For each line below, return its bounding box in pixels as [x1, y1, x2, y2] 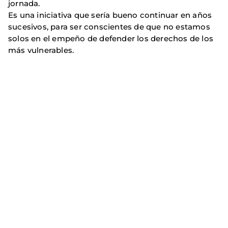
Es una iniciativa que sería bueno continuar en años [8, 10, 212, 20]
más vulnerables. [8, 45, 74, 55]
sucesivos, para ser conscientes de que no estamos [8, 21, 210, 32]
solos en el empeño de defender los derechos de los [8, 33, 214, 43]
